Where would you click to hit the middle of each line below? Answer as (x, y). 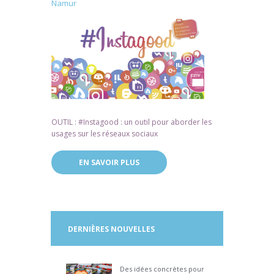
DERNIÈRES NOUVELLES (111, 228)
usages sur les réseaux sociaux (105, 133)
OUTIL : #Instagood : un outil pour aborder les (131, 122)
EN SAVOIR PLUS (109, 163)
